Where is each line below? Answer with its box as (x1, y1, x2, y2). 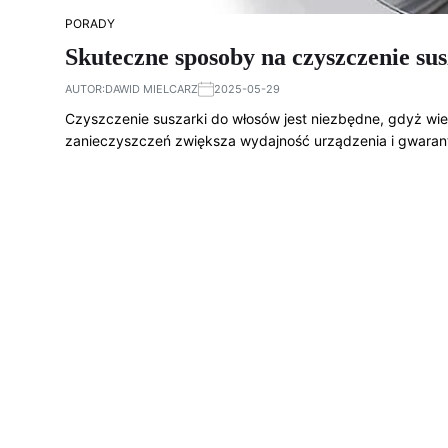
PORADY (65, 16, 115, 32)
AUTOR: (65, 82, 105, 97)
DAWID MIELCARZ (105, 82, 198, 97)
